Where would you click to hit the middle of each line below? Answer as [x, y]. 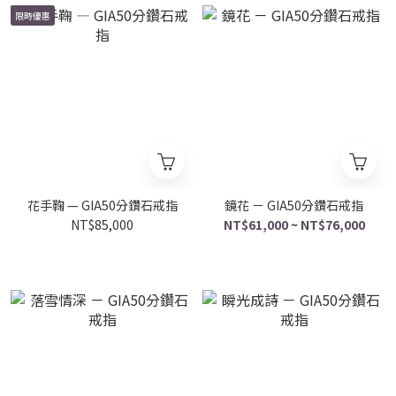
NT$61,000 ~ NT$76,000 [294, 225]
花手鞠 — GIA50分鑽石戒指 [102, 205]
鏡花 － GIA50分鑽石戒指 [294, 205]
